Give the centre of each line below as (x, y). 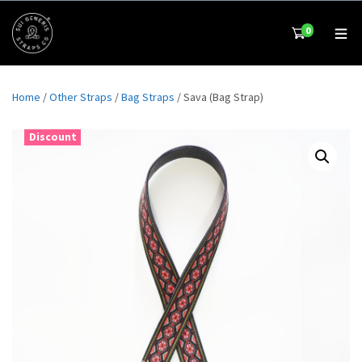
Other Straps (81, 97)
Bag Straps (148, 97)
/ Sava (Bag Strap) (219, 97)
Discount (53, 137)
